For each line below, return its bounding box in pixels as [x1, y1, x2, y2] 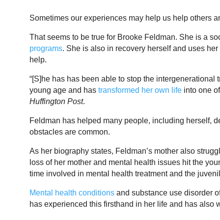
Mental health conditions [29, 189, 114, 197]
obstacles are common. [29, 128, 110, 137]
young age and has [29, 86, 98, 95]
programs [29, 44, 62, 53]
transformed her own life [98, 86, 182, 95]
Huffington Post [29, 97, 83, 106]
